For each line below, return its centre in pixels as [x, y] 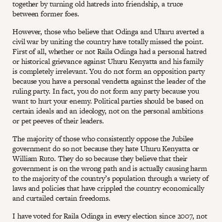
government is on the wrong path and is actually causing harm [110, 168]
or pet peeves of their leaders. [58, 120]
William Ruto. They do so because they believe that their [100, 158]
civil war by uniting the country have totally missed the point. [108, 41]
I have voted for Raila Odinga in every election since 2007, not [110, 216]
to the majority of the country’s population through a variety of [111, 178]
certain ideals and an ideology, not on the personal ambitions [108, 111]
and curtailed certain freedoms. [61, 198]
